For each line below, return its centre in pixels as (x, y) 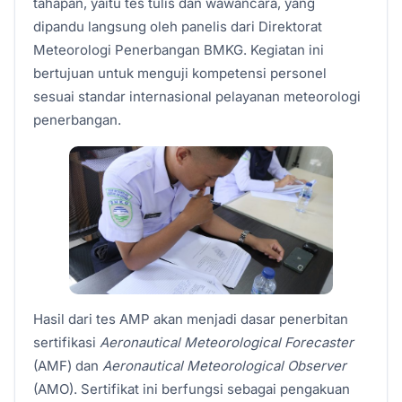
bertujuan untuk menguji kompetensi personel (180, 73)
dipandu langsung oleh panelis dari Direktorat (178, 26)
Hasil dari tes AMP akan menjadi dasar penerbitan (191, 319)
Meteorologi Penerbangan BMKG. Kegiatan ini (179, 49)
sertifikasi (66, 342)
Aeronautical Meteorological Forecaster (227, 342)
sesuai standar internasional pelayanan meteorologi (197, 96)
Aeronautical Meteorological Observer (224, 365)
